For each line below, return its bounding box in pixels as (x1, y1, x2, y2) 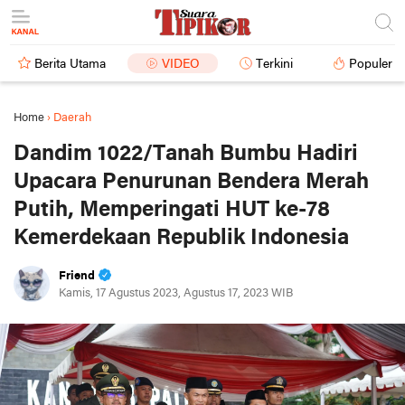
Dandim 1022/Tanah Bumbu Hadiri (14, 143, 358, 165)
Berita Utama (34, 58, 106, 71)
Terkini (256, 58, 293, 71)
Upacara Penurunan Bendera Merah (14, 171, 369, 193)
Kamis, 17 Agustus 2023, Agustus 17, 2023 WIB (59, 287, 293, 299)
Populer (349, 58, 392, 71)
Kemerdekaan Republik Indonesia (14, 227, 349, 250)
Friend (59, 270, 95, 282)
